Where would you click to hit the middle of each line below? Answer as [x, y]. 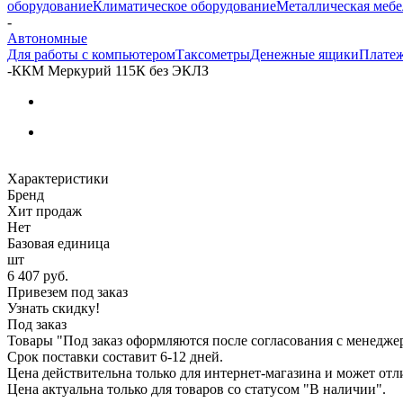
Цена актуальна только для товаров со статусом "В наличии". [197, 389]
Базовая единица [58, 243]
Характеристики [58, 178]
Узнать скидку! [54, 308]
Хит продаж [45, 210]
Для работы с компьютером [91, 54]
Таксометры [213, 54]
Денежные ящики [304, 54]
